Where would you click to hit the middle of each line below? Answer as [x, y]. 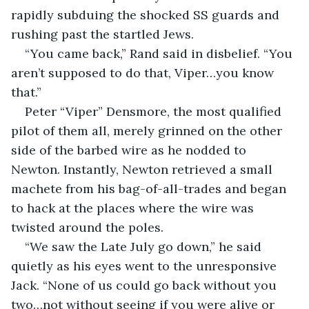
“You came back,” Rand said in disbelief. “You [160, 53]
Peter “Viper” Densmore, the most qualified [155, 111]
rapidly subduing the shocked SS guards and [147, 14]
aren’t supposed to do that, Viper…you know [144, 72]
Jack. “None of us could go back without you [146, 285]
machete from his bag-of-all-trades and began [150, 188]
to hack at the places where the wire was [134, 208]
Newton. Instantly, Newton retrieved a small [143, 169]
